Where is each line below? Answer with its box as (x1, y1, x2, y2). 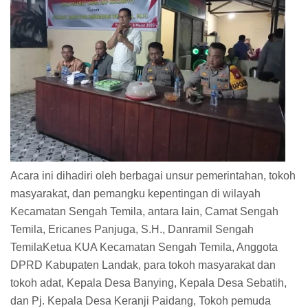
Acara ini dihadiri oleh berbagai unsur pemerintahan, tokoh (10, 169, 296, 181)
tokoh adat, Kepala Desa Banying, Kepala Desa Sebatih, (10, 276, 287, 289)
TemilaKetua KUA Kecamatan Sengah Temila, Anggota (10, 241, 278, 253)
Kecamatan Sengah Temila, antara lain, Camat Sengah (10, 205, 278, 217)
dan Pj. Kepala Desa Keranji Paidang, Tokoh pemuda (10, 294, 271, 307)
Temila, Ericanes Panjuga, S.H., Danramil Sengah (10, 223, 254, 235)
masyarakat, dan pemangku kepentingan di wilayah (10, 187, 261, 199)
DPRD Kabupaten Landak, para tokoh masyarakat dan (10, 258, 276, 271)
